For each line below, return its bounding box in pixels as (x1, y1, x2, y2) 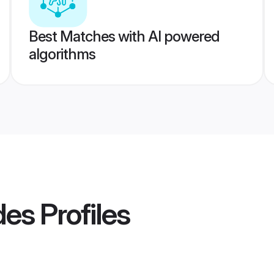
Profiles (34, 196, 130, 232)
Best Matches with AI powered (28, 28, 220, 45)
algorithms (28, 45, 95, 63)
